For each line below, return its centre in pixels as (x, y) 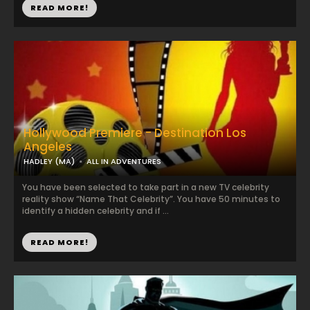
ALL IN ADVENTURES (124, 161)
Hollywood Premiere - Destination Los (135, 133)
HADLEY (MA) (49, 161)
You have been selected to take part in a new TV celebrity (146, 187)
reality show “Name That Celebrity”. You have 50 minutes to (151, 199)
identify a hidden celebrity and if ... (95, 211)
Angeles (48, 147)
